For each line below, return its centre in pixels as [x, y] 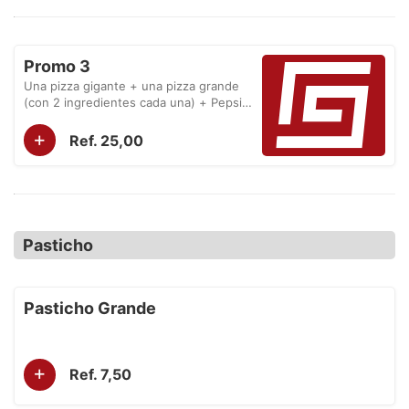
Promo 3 [57, 66]
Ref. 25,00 [106, 140]
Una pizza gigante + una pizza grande [131, 86]
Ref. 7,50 [100, 374]
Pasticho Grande [90, 308]
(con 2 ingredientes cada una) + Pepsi [133, 102]
